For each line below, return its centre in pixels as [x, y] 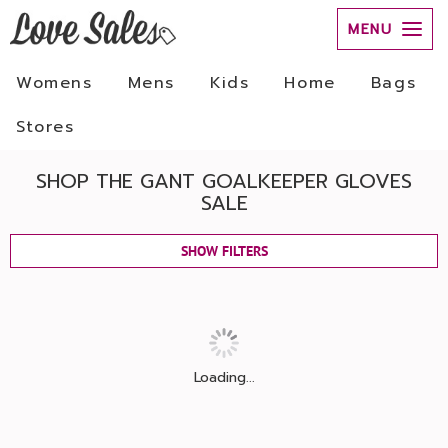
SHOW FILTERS [224, 251]
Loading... [224, 377]
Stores [45, 127]
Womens [54, 83]
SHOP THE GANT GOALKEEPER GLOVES [224, 181]
